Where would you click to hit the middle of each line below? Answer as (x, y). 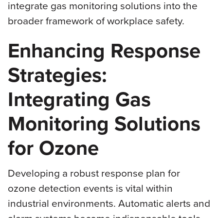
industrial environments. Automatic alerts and (109, 203)
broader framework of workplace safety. (96, 21)
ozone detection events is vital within (90, 188)
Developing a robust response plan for (94, 173)
